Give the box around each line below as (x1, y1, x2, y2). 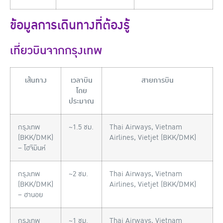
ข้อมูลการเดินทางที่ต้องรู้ (10, 15, 130, 36)
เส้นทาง (24, 74, 47, 87)
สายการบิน (141, 74, 174, 87)
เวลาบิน (70, 74, 93, 87)
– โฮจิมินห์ (18, 142, 46, 154)
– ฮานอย (18, 189, 43, 201)
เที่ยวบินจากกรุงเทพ (10, 41, 102, 60)
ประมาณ (69, 95, 94, 108)
